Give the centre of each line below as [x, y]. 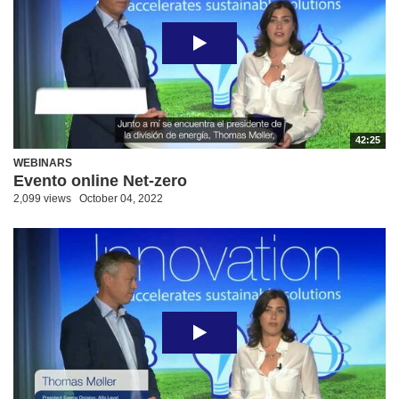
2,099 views [42, 198]
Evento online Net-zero [100, 180]
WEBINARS [43, 163]
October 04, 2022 [121, 198]
